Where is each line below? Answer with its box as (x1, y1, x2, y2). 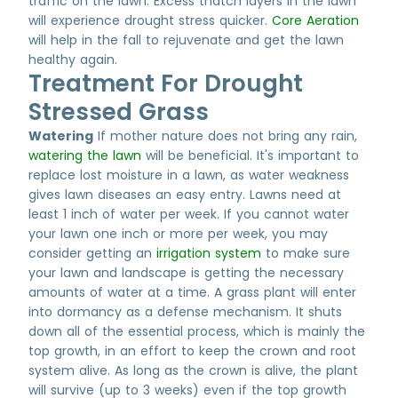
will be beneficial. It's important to (141, 147, 359, 164)
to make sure (261, 244, 350, 262)
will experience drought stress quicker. (28, 12, 272, 29)
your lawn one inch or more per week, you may (28, 225, 328, 243)
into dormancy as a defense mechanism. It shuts (28, 303, 342, 321)
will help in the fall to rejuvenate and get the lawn (28, 31, 344, 49)
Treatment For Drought (28, 68, 303, 99)
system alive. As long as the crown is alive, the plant (28, 362, 358, 379)
